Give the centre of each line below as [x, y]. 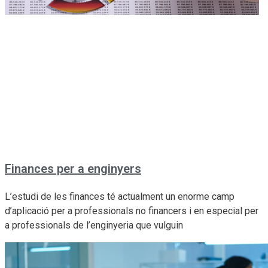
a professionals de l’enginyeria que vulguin [94, 225]
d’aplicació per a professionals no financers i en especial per [132, 211]
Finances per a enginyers [73, 168]
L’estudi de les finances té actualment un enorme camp [120, 196]
